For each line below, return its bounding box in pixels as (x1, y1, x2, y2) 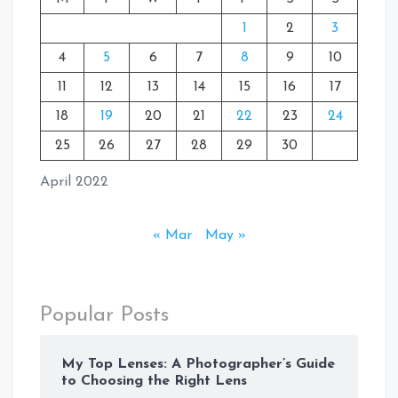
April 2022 (40, 174, 108, 189)
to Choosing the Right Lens (61, 373, 247, 388)
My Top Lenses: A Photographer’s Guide (61, 356, 335, 371)
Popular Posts (40, 304, 169, 326)
